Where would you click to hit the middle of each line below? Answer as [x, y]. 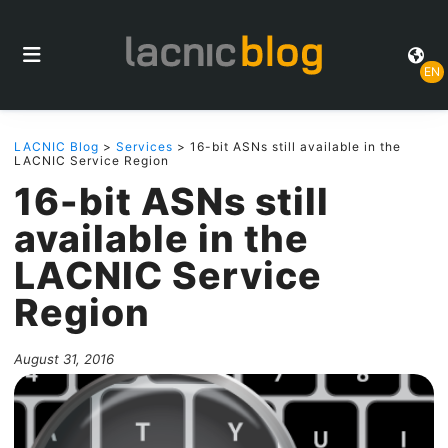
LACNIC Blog [56, 146]
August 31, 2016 [64, 359]
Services [144, 146]
